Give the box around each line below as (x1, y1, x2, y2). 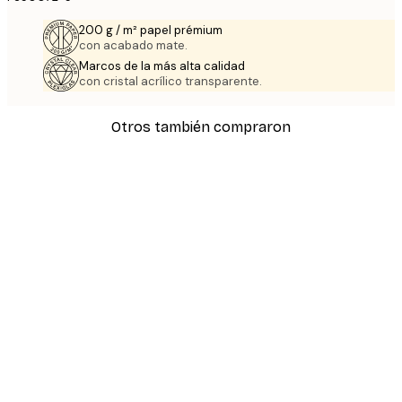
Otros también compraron (111, 118, 291, 135)
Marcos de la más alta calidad (79, 58, 245, 74)
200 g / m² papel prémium (79, 22, 223, 39)
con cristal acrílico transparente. (79, 74, 262, 90)
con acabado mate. (79, 38, 188, 54)
